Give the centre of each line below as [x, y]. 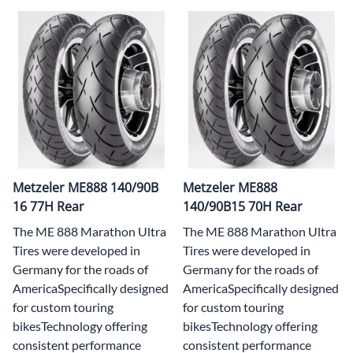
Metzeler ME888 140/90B [85, 187]
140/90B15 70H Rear [243, 206]
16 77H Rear [48, 206]
